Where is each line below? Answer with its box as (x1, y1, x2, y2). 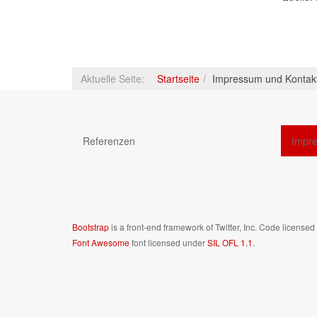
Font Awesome (72, 236, 129, 248)
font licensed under (129, 236, 207, 248)
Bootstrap (72, 220, 109, 233)
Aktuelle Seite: (81, 71, 150, 86)
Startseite (157, 71, 200, 86)
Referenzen (83, 133, 135, 148)
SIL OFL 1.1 (207, 236, 253, 248)
